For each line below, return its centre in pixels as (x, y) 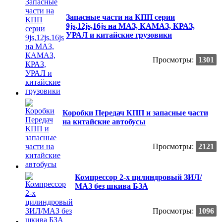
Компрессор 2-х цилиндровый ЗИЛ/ (138, 177)
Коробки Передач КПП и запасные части (135, 112)
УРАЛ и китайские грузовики (119, 35)
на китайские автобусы (104, 121)
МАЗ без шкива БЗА (111, 186)
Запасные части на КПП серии (120, 17)
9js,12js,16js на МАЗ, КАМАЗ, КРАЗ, (130, 26)
